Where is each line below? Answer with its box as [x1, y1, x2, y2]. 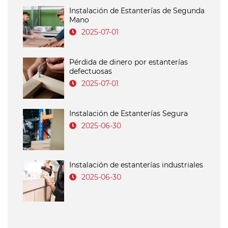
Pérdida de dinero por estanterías [69, 58, 188, 67]
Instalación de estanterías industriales [69, 160, 203, 170]
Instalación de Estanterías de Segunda [69, 6, 205, 16]
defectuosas [69, 67, 112, 76]
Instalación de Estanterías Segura [69, 109, 188, 119]
